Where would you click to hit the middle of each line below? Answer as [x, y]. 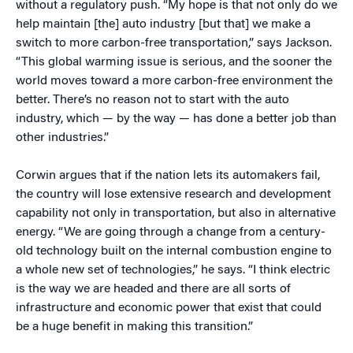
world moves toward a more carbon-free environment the [174, 81]
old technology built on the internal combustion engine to [174, 251]
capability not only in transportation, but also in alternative [176, 214]
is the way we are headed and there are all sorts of [153, 289]
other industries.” [62, 138]
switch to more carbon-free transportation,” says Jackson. [174, 43]
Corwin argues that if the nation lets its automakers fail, [168, 176]
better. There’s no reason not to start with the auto [152, 100]
